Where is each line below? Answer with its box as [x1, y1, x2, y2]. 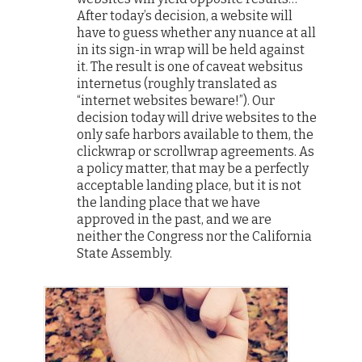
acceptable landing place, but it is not [77, 177, 302, 193]
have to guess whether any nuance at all [77, 24, 317, 40]
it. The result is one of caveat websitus [77, 58, 304, 74]
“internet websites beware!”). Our [77, 92, 276, 108]
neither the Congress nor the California [77, 228, 313, 244]
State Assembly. [77, 245, 173, 261]
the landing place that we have [77, 194, 261, 210]
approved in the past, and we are [77, 211, 272, 227]
